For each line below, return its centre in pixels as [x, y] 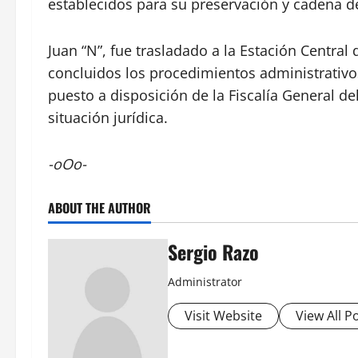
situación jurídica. [108, 117]
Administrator [205, 281]
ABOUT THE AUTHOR [99, 207]
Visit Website [223, 315]
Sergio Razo [213, 251]
